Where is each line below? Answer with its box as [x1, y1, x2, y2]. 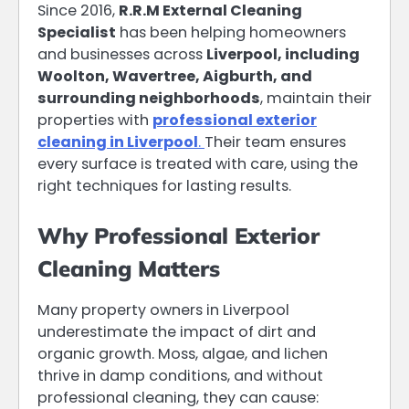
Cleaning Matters [37, 254, 220, 282]
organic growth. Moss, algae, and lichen [37, 342, 328, 364]
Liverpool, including [206, 43, 360, 65]
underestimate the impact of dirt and [37, 320, 316, 342]
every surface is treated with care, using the [37, 152, 358, 174]
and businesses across [37, 43, 206, 65]
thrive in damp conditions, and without [37, 364, 323, 386]
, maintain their [260, 87, 372, 109]
